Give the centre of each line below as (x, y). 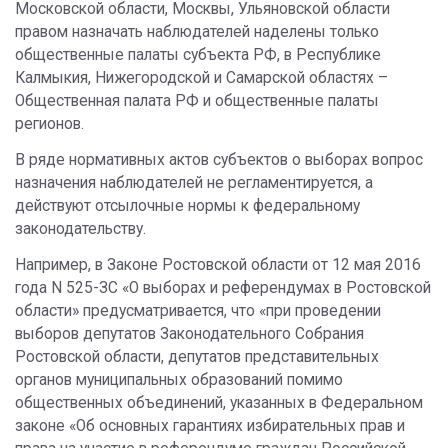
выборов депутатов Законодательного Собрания (189, 334)
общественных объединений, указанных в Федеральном (219, 403)
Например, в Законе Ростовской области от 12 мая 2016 (218, 265)
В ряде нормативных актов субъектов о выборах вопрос (219, 160)
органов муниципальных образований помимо (179, 380)
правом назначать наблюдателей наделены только (197, 32)
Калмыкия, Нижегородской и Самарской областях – (201, 78)
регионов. (49, 124)
